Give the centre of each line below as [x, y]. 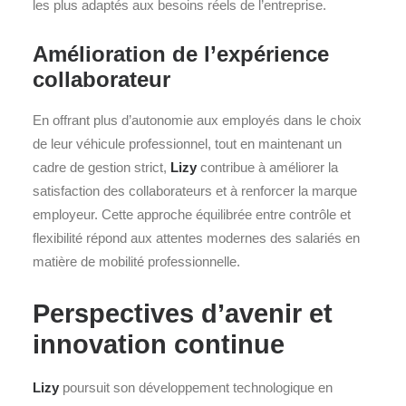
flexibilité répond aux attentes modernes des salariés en [196, 238]
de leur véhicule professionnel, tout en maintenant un [187, 144]
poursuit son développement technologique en [196, 387]
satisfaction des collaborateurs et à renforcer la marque [195, 191]
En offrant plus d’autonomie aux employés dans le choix [197, 120]
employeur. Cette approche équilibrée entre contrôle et [192, 214]
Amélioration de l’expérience [181, 54]
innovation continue [159, 344]
